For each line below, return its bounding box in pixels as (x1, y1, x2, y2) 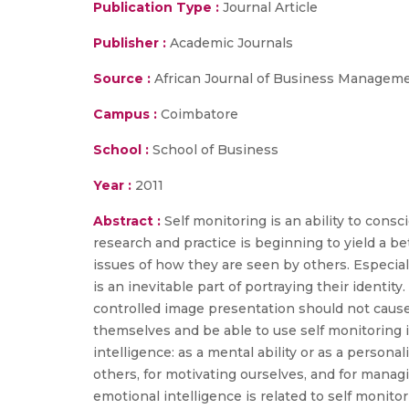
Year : (93, 177, 131, 194)
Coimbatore (157, 106, 238, 122)
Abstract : (93, 213, 164, 229)
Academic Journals (170, 35, 293, 51)
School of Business (149, 142, 278, 158)
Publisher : (93, 35, 170, 51)
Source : (93, 70, 151, 87)
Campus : (93, 106, 157, 122)
